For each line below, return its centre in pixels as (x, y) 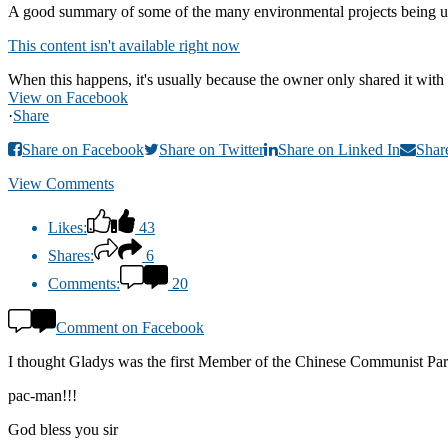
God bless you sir (63, 429)
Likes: (67, 227)
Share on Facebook (83, 149)
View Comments (61, 183)
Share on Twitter (211, 149)
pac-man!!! (42, 395)
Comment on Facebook (130, 327)
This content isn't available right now (124, 45)
